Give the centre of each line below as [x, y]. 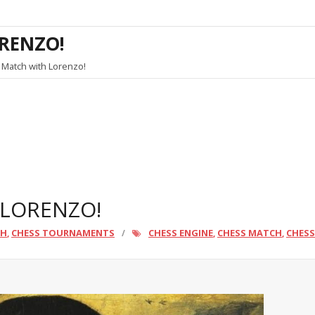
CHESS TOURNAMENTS [63, 232]
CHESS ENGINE [181, 232]
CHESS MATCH [250, 232]
